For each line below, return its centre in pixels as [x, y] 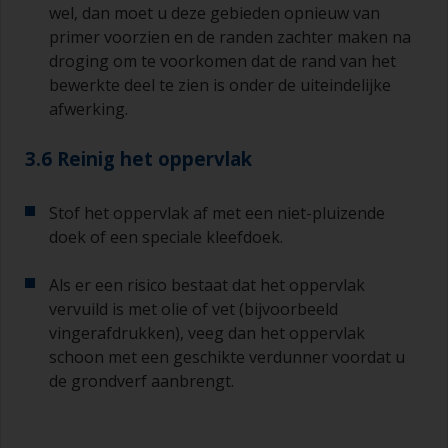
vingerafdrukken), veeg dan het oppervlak [207, 333]
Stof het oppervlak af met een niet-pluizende [217, 213]
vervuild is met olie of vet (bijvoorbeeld [193, 309]
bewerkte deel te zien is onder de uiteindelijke [220, 85]
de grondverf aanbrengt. [141, 381]
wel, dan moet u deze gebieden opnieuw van [214, 13]
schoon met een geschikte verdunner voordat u [227, 357]
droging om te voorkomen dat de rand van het [222, 61]
